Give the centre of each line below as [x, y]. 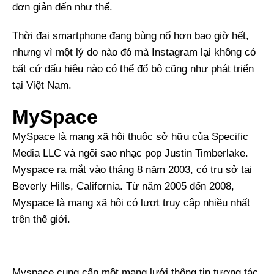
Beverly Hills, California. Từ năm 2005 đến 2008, [123, 186]
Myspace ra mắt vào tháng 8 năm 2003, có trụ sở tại [132, 170]
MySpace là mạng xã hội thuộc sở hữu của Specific [130, 137]
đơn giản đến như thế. [62, 7]
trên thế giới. [41, 219]
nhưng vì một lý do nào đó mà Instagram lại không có [134, 52]
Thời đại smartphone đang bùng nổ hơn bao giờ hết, [131, 36]
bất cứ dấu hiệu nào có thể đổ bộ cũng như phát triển [133, 69]
